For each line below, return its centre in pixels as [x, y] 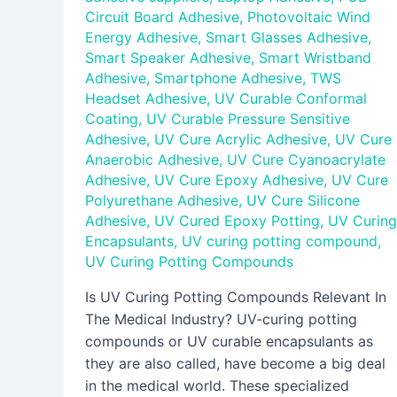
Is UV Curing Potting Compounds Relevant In [236, 297]
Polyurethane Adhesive [162, 201]
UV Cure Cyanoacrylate [306, 160]
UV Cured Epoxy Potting [237, 221]
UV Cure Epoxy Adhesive [239, 180]
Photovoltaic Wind [309, 17]
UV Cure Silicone [303, 201]
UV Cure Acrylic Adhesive [241, 140]
